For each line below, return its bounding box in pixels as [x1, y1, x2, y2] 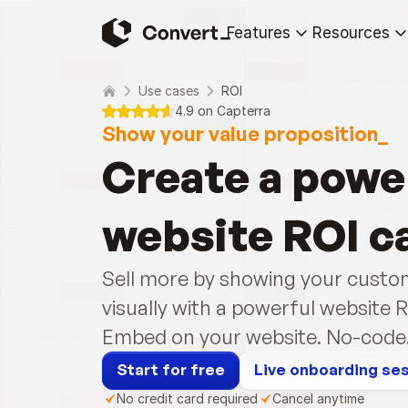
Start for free [117, 360, 225, 379]
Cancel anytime [272, 391, 364, 406]
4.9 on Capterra [175, 103, 270, 118]
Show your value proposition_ [102, 121, 388, 146]
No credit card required [117, 391, 258, 406]
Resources [312, 24, 390, 42]
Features [227, 24, 291, 42]
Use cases [138, 83, 199, 98]
